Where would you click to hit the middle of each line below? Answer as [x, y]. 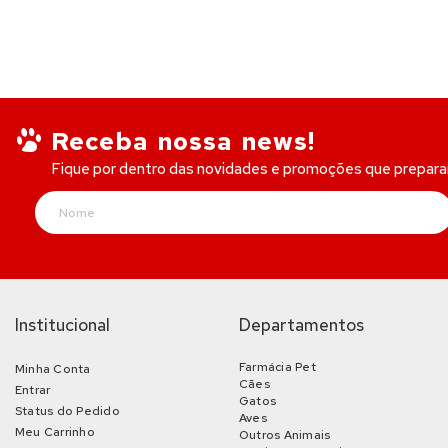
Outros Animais [285, 435]
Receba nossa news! [183, 141]
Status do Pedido [67, 411]
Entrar [33, 390]
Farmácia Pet [277, 367]
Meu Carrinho [55, 432]
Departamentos [301, 325]
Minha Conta [53, 369]
